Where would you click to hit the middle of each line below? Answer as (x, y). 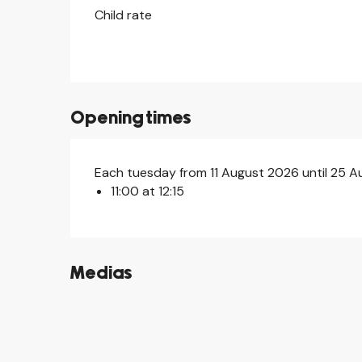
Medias (102, 274)
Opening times (131, 118)
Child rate (124, 15)
